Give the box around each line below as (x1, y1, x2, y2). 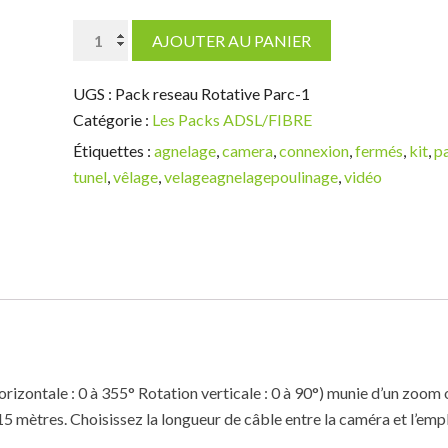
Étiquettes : (72, 140, 154, 160)
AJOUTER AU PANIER (151, 30, 311, 50)
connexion (278, 140, 349, 160)
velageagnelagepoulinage (163, 166, 338, 186)
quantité (71, 21, 131, 41)
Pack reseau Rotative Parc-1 (114, 83, 310, 103)
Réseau (71, 177, 123, 197)
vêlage (112, 166, 158, 186)
